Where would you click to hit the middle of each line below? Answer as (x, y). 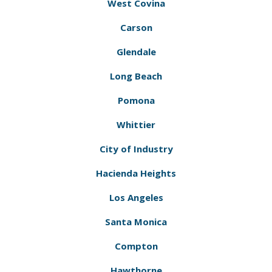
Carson (136, 27)
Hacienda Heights (136, 173)
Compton (136, 246)
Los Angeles (136, 197)
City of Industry (136, 149)
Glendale (136, 52)
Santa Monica (136, 222)
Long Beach (136, 76)
